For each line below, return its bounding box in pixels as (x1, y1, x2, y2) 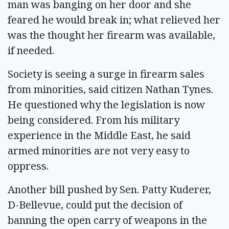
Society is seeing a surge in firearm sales (8, 66, 204, 81)
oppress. (8, 158, 49, 173)
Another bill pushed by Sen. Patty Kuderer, (8, 182, 211, 196)
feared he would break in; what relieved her (8, 12, 220, 27)
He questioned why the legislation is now (8, 97, 205, 111)
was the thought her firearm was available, (8, 28, 215, 42)
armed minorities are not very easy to (8, 143, 190, 157)
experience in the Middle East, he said (8, 128, 191, 142)
